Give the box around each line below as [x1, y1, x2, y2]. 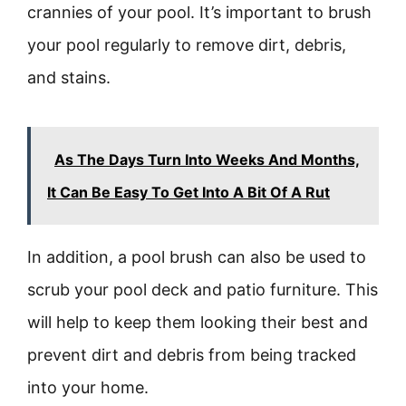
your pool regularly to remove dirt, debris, [27, 35, 346, 54]
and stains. [27, 68, 111, 87]
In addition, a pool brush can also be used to [27, 247, 366, 266]
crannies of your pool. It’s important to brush [27, 3, 372, 22]
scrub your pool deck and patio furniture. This [27, 280, 378, 299]
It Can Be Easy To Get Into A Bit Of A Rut [47, 183, 330, 201]
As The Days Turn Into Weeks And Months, [54, 150, 360, 169]
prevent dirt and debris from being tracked [27, 345, 356, 364]
